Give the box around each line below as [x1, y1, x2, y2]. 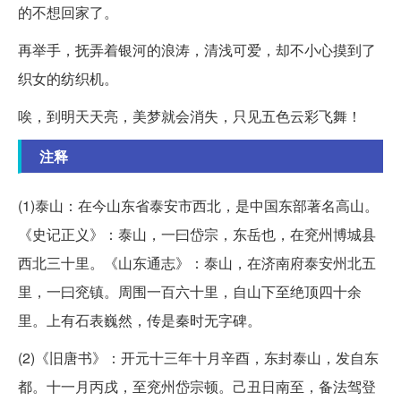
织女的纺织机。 [18, 67, 118, 89]
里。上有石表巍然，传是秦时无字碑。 [18, 309, 261, 330]
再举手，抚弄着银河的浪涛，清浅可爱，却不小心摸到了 [18, 38, 376, 60]
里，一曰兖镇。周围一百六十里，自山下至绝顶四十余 [18, 280, 362, 302]
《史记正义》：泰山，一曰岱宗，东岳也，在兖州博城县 [18, 223, 376, 244]
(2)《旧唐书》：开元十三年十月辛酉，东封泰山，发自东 [18, 346, 379, 368]
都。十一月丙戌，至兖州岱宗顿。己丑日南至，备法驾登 [18, 375, 376, 397]
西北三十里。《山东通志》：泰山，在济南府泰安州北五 [18, 252, 376, 273]
